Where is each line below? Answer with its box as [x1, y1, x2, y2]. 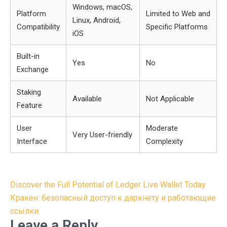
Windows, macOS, [72, 3, 132, 12]
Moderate [146, 124, 178, 133]
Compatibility [17, 22, 60, 31]
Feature [17, 101, 42, 110]
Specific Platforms [146, 22, 208, 31]
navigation [10, 192, 78, 209]
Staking [17, 88, 41, 97]
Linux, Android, [72, 16, 121, 25]
